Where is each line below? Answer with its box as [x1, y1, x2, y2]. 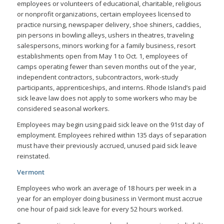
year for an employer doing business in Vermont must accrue [16, 194, 202, 203]
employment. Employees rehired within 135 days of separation [16, 130, 206, 140]
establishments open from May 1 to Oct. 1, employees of [16, 51, 187, 60]
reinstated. [16, 151, 50, 161]
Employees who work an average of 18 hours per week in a [16, 183, 196, 193]
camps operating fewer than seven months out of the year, [16, 61, 196, 71]
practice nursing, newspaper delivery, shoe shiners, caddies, [16, 19, 201, 29]
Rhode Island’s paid [144, 82, 206, 92]
